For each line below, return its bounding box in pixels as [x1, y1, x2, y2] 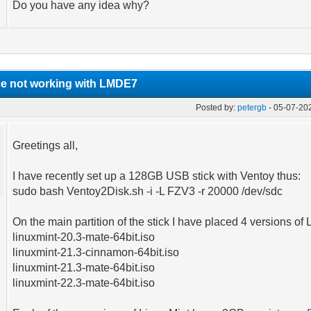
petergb [237, 103, 267, 112]
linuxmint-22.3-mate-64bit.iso [12, 277, 155, 289]
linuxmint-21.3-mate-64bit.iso [12, 262, 155, 274]
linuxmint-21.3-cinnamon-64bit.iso [12, 246, 180, 258]
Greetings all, [12, 140, 78, 151]
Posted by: [196, 103, 238, 112]
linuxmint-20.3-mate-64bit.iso [12, 231, 155, 243]
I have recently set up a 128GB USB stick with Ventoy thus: [12, 170, 301, 182]
